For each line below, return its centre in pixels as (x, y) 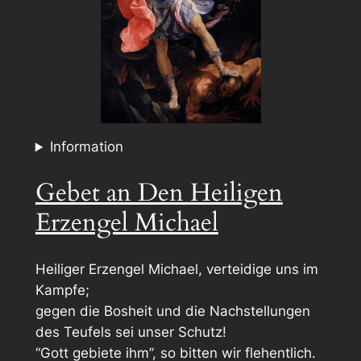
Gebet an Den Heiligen (159, 192)
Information (86, 147)
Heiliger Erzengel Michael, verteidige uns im (176, 269)
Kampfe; (62, 290)
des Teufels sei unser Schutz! (131, 332)
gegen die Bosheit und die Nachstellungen (172, 311)
